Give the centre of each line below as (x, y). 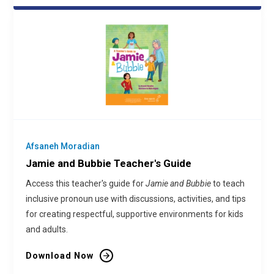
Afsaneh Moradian (62, 146)
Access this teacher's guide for (85, 183)
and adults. (46, 229)
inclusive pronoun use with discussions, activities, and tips (135, 199)
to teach (228, 183)
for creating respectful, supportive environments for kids (134, 214)
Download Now (59, 256)
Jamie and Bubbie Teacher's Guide (108, 163)
